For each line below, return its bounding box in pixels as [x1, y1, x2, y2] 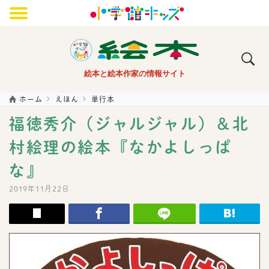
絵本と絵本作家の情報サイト [83, 69, 186, 78]
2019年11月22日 [9, 185, 70, 192]
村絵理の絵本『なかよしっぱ [9, 139, 232, 155]
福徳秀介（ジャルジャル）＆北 [9, 116, 250, 131]
